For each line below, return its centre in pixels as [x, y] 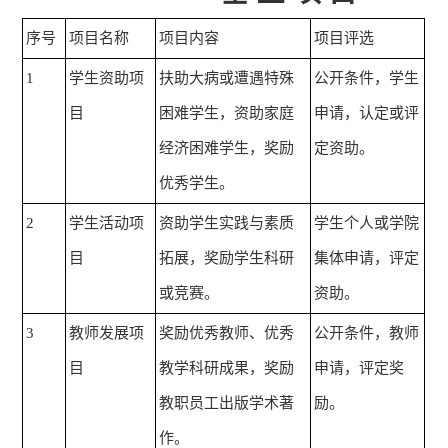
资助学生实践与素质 [227, 223]
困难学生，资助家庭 [227, 113]
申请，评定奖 [359, 368]
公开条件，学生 [367, 78]
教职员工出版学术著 [227, 403]
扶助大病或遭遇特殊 [227, 78]
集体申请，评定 [367, 258]
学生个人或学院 [367, 223]
